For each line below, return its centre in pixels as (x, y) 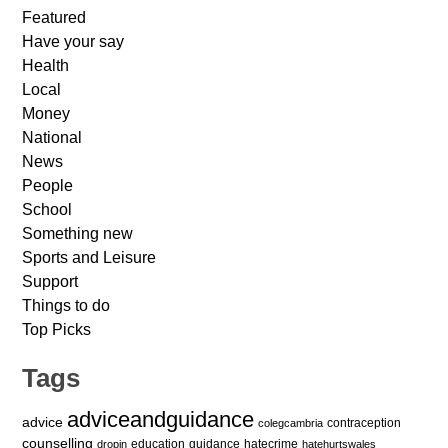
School (47, 209)
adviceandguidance (161, 419)
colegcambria (291, 422)
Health (46, 65)
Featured (54, 17)
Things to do (66, 305)
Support (50, 281)
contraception (364, 422)
